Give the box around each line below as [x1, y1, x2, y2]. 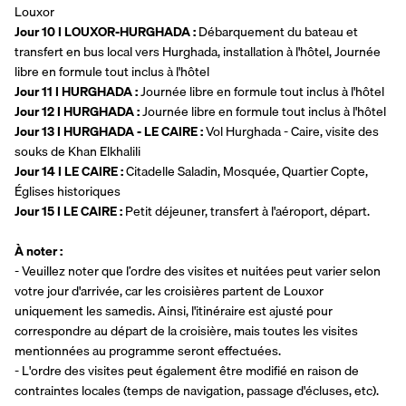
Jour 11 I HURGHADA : [14, 82, 138, 102]
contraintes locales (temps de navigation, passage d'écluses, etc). [14, 381, 379, 401]
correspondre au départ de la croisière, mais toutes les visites [14, 321, 358, 342]
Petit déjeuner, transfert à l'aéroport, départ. [125, 201, 370, 222]
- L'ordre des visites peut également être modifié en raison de [14, 361, 359, 382]
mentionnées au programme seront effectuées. [14, 341, 281, 362]
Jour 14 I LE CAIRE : [14, 161, 126, 182]
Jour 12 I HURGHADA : [14, 101, 140, 122]
